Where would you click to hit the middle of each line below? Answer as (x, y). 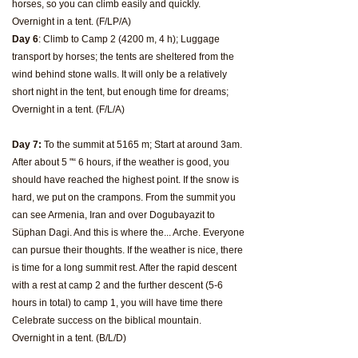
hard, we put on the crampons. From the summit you (124, 197)
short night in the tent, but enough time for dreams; (120, 92)
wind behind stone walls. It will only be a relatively (119, 74)
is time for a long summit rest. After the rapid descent (124, 268)
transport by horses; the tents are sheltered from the (123, 57)
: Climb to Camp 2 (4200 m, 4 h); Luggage (129, 39)
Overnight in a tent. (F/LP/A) (72, 22)
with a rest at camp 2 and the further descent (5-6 (117, 285)
